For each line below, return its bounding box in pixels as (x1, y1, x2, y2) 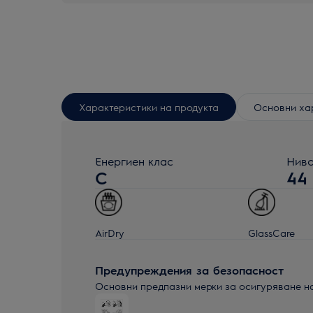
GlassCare (248, 226, 296, 239)
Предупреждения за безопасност (95, 263, 284, 277)
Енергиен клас (95, 154, 173, 168)
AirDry (95, 226, 124, 239)
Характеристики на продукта (79, 100, 219, 113)
